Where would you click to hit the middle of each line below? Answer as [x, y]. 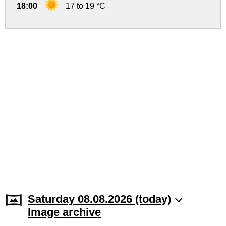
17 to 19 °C [86, 6]
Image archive [64, 212]
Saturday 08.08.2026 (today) [99, 199]
